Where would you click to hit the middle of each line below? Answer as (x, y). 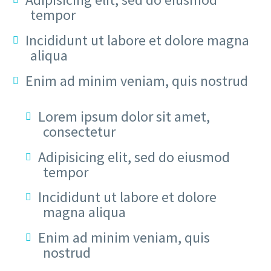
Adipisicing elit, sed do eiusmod (134, 157)
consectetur (79, 131)
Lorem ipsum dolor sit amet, (124, 116)
